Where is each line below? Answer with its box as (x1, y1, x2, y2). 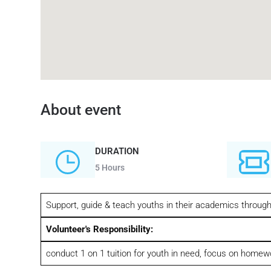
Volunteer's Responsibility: (45, 224, 153, 235)
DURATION (95, 146, 140, 157)
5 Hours (95, 163, 125, 172)
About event (41, 101, 122, 119)
